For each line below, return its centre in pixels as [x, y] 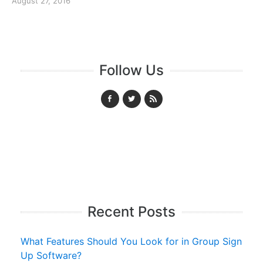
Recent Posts [131, 212]
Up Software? [51, 256]
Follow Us [131, 70]
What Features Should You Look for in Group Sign [131, 242]
